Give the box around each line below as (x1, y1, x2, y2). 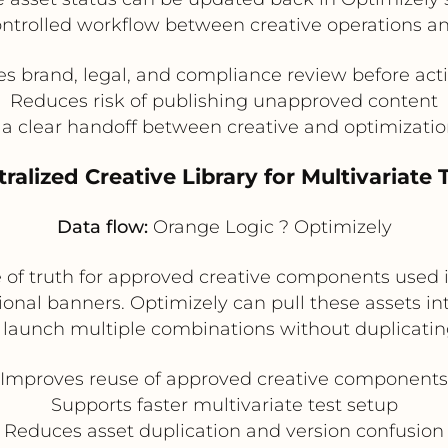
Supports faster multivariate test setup (50, 393, 398, 416)
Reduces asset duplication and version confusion (4, 419, 444, 442)
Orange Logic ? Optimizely (147, 215, 392, 238)
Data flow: (56, 215, 148, 238)
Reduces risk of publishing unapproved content (10, 89, 438, 112)
